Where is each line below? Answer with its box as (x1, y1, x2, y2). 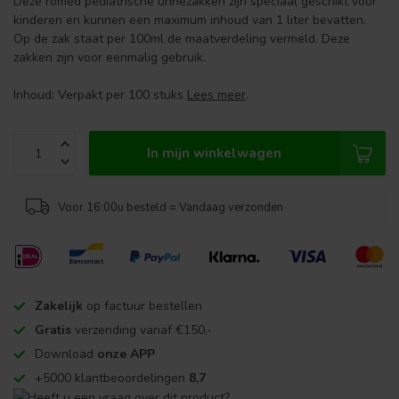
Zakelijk (35, 297, 83, 314)
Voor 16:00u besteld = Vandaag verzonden (58, 199, 283, 216)
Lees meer (187, 86, 246, 103)
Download (35, 346, 97, 362)
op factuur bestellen (83, 297, 202, 314)
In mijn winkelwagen (147, 143, 281, 162)
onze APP (97, 346, 155, 362)
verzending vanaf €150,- (71, 322, 212, 338)
